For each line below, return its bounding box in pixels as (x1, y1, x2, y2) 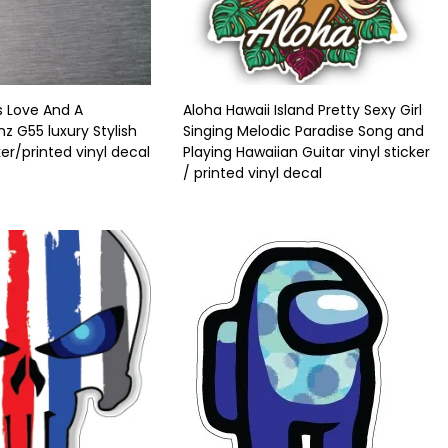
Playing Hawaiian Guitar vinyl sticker (183, 142, 430, 162)
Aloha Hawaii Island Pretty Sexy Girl (183, 100, 422, 120)
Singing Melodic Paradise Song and (183, 121, 424, 141)
